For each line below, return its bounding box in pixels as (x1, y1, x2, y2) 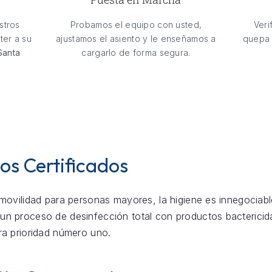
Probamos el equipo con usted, (70, 19, 202, 30)
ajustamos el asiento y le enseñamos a (56, 33, 216, 44)
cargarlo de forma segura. (81, 47, 191, 58)
